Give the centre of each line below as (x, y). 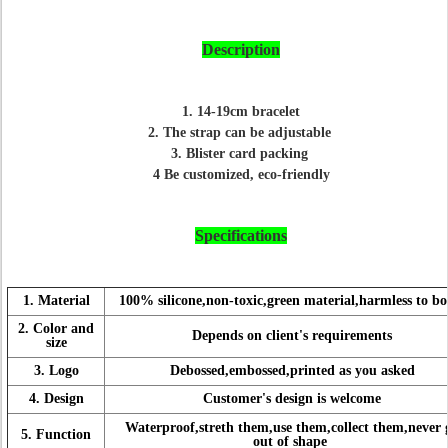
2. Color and (56, 328)
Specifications (241, 235)
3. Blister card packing (241, 153)
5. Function (56, 434)
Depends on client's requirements (290, 335)
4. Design (56, 398)
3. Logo (56, 370)
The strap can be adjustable (246, 132)
